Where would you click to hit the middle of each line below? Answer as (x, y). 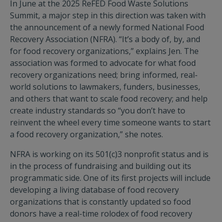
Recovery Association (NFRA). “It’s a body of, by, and (105, 39)
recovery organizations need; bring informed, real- (104, 75)
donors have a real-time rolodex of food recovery (101, 214)
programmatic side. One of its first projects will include (110, 178)
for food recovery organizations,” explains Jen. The (104, 51)
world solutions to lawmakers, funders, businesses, (105, 87)
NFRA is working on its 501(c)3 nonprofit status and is (109, 154)
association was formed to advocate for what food (103, 63)
